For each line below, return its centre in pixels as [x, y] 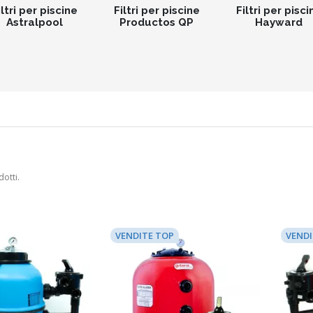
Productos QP [156, 22]
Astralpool [34, 22]
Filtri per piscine [156, 10]
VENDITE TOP [144, 235]
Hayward [279, 22]
